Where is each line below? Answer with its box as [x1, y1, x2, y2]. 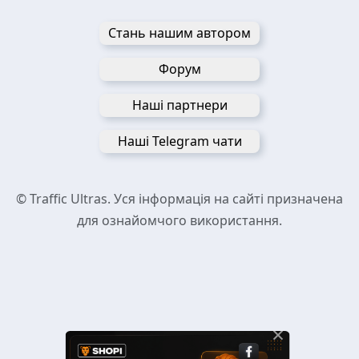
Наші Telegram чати [117, 131, 242, 150]
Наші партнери [131, 95, 228, 114]
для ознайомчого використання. [77, 211, 282, 229]
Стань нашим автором [108, 23, 251, 42]
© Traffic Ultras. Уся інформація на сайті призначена [16, 189, 343, 208]
